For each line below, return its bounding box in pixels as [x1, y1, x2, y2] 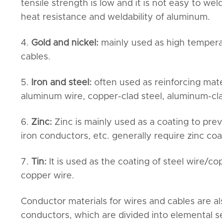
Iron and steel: [31, 78, 94, 87]
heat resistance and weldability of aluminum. [21, 12, 210, 22]
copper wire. [21, 171, 74, 180]
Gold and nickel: [31, 38, 101, 48]
